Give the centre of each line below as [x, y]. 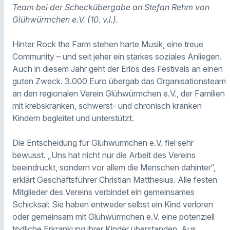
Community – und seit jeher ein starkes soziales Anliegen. [117, 57]
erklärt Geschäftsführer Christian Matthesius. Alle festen [115, 180]
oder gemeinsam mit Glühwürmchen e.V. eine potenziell [113, 217]
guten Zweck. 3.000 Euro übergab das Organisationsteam [119, 81]
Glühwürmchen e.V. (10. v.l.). [65, 20]
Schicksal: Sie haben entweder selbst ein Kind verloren [113, 205]
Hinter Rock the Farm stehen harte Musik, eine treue [108, 44]
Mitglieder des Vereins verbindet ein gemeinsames [103, 192]
